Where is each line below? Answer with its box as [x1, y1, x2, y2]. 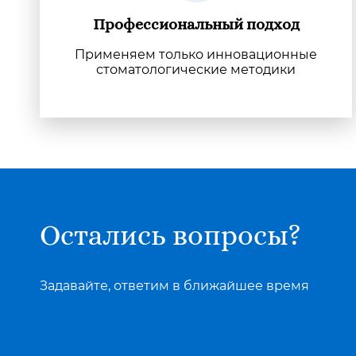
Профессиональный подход [92, 17, 300, 33]
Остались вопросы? [40, 222, 301, 250]
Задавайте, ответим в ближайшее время [40, 278, 309, 293]
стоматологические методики [96, 62, 296, 77]
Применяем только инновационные [75, 47, 318, 62]
